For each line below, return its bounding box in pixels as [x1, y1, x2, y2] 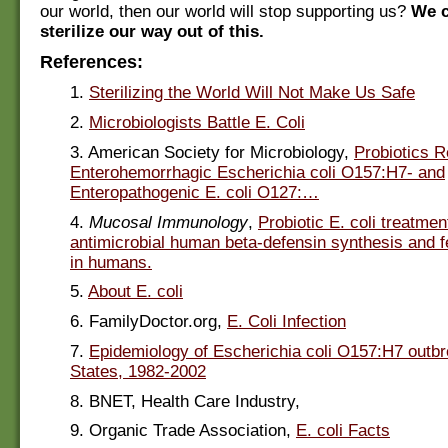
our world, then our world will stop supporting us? [40, 2, 411, 22]
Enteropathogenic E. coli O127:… [70, 182, 319, 202]
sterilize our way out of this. [40, 22, 264, 42]
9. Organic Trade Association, [70, 421, 296, 441]
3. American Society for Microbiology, [70, 142, 354, 162]
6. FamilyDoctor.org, [70, 312, 227, 332]
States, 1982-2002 [70, 361, 206, 381]
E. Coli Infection [227, 312, 346, 332]
